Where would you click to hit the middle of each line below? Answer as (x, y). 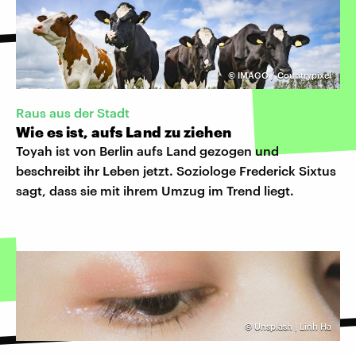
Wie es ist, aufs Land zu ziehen (124, 132)
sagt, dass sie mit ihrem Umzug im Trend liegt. (155, 191)
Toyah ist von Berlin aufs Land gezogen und (147, 151)
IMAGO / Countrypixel (284, 75)
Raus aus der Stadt (73, 113)
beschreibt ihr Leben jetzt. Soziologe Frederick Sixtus (176, 171)
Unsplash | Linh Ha (293, 327)
